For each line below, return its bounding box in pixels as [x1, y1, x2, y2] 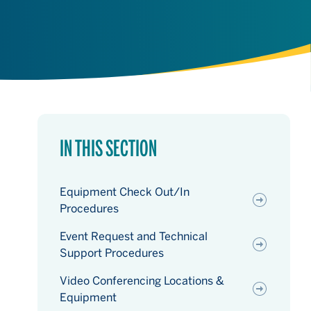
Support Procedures [60, 246, 164, 259]
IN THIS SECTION [60, 135, 157, 161]
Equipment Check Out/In [60, 185, 190, 198]
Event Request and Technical [60, 230, 208, 242]
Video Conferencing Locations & [60, 274, 224, 287]
